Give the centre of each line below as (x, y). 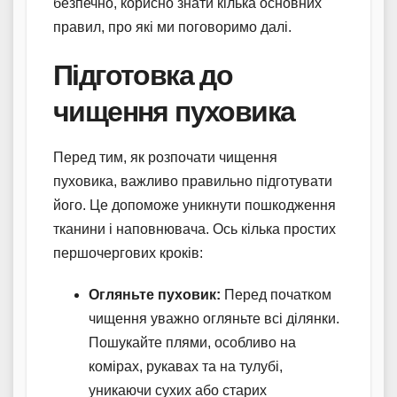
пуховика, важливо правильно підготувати (193, 181)
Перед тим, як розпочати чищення (165, 157)
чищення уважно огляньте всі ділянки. (214, 318)
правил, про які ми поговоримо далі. (172, 27)
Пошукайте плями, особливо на (192, 342)
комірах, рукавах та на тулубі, (186, 366)
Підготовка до (143, 74)
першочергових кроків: (128, 253)
